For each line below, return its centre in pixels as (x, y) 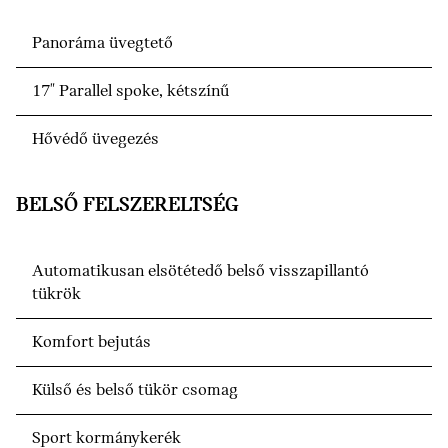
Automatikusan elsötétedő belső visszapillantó (200, 272)
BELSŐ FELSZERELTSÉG (127, 206)
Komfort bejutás (91, 343)
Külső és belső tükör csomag (135, 391)
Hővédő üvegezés (95, 140)
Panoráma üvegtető (102, 44)
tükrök (56, 295)
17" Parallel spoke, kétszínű (130, 92)
